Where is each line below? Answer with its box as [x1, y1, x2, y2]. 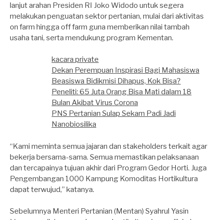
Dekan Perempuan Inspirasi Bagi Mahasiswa [52, 66, 199, 75]
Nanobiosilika [52, 120, 96, 129]
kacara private [52, 55, 99, 64]
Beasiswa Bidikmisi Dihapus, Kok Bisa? [52, 77, 181, 86]
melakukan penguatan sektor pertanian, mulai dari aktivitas [10, 11, 204, 21]
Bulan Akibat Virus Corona [52, 98, 138, 108]
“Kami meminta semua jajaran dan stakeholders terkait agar [10, 141, 207, 151]
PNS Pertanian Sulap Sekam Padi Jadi [52, 109, 176, 118]
